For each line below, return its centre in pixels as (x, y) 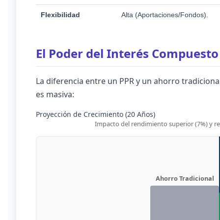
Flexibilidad (60, 15)
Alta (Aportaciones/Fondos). (165, 15)
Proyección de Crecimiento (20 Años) (96, 114)
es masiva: (55, 94)
